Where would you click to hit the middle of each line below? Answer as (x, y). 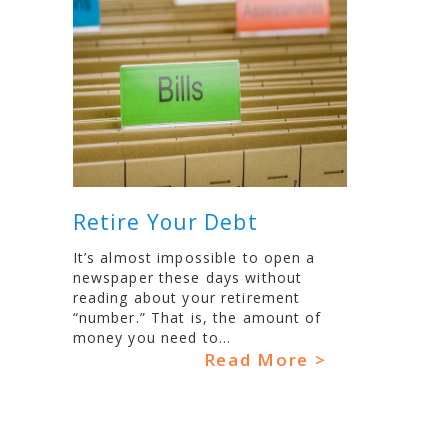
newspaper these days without (187, 278)
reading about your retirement (186, 298)
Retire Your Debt (165, 222)
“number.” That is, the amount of (197, 318)
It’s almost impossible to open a (194, 258)
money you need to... (152, 338)
